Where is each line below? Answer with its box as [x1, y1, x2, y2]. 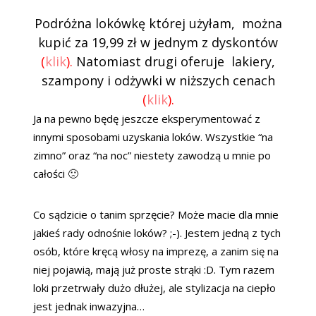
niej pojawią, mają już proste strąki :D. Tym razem [33, 262, 274, 277]
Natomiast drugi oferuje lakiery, [73, 53, 275, 71]
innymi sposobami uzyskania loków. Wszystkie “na [33, 130, 273, 145]
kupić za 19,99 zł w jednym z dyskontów [38, 34, 278, 51]
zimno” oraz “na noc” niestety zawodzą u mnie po [33, 148, 271, 163]
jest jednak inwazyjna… [33, 299, 145, 314]
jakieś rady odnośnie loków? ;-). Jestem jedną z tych [33, 226, 281, 241]
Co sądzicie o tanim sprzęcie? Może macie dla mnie [33, 207, 279, 222]
